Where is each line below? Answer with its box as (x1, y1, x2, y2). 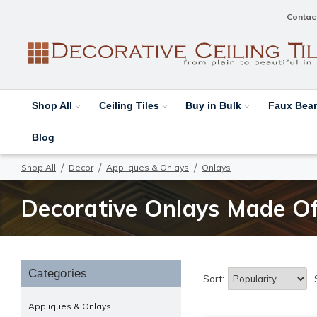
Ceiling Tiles (98, 99, 162, 111)
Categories (28, 266, 88, 280)
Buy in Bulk (185, 99, 245, 111)
